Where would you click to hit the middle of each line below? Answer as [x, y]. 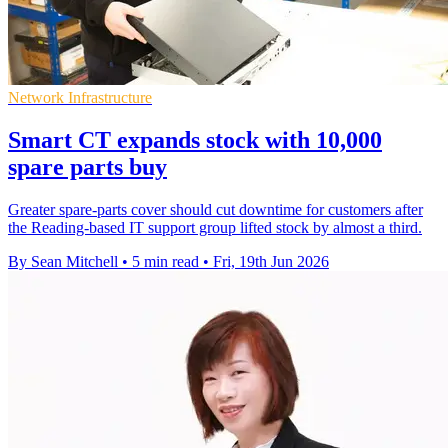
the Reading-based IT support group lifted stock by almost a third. [215, 227]
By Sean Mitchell [63, 261]
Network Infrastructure [80, 98]
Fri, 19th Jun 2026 [271, 261]
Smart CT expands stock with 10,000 [195, 139]
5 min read [165, 261]
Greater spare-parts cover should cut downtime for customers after [215, 209]
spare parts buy [87, 166]
